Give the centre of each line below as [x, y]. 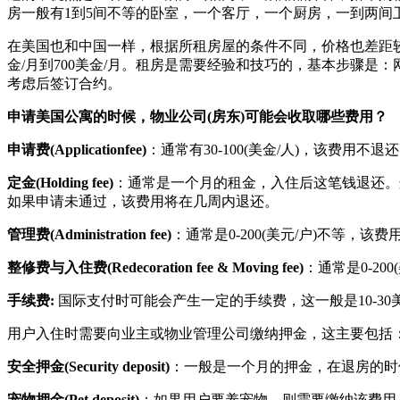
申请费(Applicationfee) [77, 149]
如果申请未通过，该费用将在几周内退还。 [143, 201]
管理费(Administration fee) [89, 234]
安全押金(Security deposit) [88, 366]
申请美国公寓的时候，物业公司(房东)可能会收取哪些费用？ [197, 116]
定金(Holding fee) [60, 182]
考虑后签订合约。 [64, 83]
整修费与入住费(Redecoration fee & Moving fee [153, 267]
